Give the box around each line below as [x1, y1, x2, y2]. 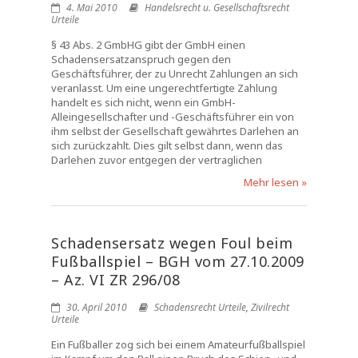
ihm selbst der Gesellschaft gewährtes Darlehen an [51, 124, 299, 138]
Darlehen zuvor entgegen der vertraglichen [51, 153, 262, 167]
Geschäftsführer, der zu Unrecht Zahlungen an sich [51, 66, 298, 81]
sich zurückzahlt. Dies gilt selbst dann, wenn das [51, 138, 283, 153]
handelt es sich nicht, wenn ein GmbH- [51, 95, 236, 109]
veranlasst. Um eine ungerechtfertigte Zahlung [51, 81, 277, 95]
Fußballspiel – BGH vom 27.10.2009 [51, 252, 304, 271]
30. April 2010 [64, 300, 127, 314]
